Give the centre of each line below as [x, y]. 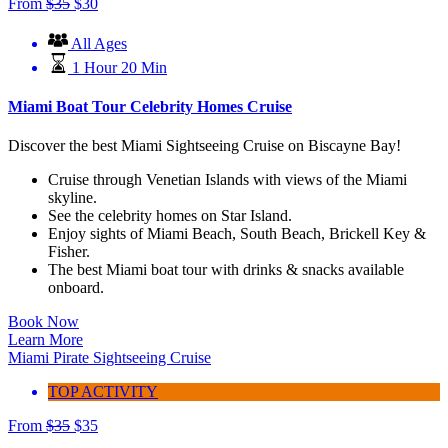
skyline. [72, 198]
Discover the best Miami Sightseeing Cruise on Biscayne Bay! [204, 146]
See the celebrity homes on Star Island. [170, 216]
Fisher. [69, 252]
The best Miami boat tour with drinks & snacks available [226, 270]
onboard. [76, 288]
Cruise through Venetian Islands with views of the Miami [227, 180]
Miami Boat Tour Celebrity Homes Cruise [150, 106]
